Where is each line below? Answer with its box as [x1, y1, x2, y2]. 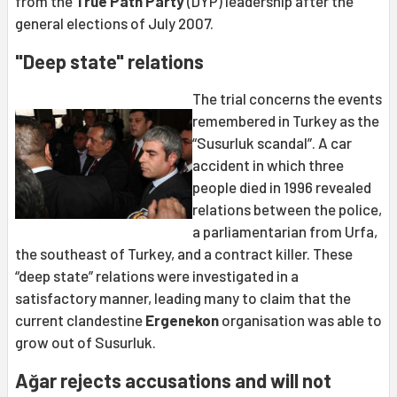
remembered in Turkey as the [192, 112, 379, 130]
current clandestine [15, 311, 145, 330]
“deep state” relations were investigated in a [15, 267, 299, 285]
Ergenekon [145, 311, 222, 330]
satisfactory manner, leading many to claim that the [15, 289, 351, 307]
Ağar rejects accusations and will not [15, 369, 331, 393]
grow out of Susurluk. [15, 333, 156, 352]
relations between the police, [192, 200, 382, 219]
